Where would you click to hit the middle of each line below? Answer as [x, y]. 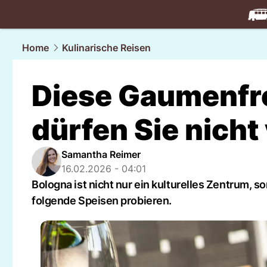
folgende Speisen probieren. [102, 201]
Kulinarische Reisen [106, 48]
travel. [233, 28]
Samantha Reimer [101, 154]
